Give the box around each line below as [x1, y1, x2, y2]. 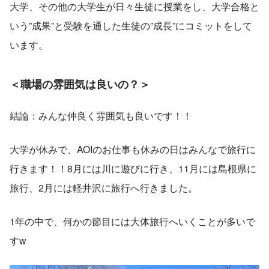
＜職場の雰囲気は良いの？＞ [10, 76, 150, 92]
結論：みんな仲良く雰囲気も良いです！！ [10, 108, 192, 122]
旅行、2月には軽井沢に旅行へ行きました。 [10, 180, 198, 195]
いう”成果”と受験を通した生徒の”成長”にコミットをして [10, 18, 252, 32]
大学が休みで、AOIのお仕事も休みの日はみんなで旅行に [10, 142, 256, 156]
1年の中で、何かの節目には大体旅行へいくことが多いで [10, 214, 255, 228]
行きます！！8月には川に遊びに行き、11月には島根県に [10, 161, 256, 175]
